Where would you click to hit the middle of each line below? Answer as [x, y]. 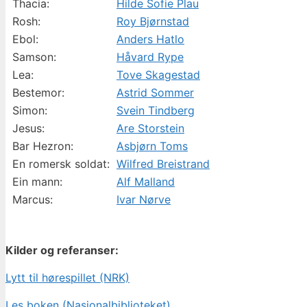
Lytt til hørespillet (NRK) [67, 277]
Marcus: [33, 199]
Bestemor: [38, 92]
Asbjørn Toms [152, 146]
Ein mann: [37, 181]
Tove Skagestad [158, 74]
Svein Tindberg [156, 110]
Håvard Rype [150, 57]
